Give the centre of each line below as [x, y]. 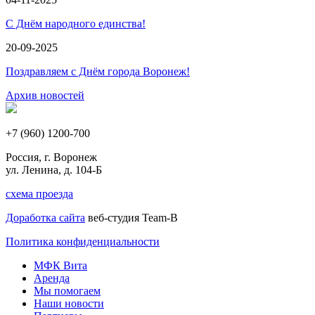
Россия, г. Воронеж [51, 157]
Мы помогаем [67, 291]
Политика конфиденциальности [83, 242]
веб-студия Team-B [131, 218]
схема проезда [39, 194]
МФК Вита [60, 265]
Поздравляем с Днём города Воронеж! [98, 71]
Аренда [52, 278]
